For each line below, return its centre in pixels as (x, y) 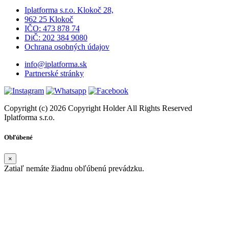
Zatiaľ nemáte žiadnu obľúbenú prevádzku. (74, 168)
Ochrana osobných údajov (67, 47)
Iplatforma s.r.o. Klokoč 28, (69, 10)
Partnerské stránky (54, 74)
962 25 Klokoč (49, 19)
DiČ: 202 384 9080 (56, 38)
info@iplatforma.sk (56, 64)
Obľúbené (18, 138)
